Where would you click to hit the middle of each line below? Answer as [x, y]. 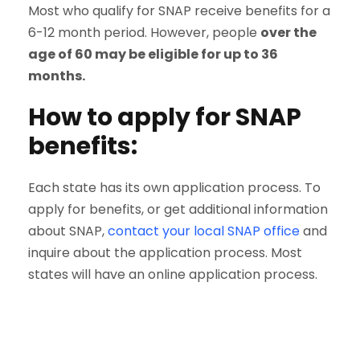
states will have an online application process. [173, 275]
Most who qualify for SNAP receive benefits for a [179, 11]
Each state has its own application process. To [174, 188]
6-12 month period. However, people [144, 33]
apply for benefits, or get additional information [178, 210]
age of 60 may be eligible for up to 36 [153, 55]
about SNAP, [68, 231]
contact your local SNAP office [204, 231]
